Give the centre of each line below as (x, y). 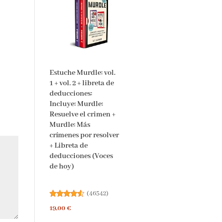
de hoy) (61, 166)
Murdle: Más (70, 125)
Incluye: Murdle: (76, 104)
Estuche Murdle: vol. (82, 73)
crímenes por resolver (84, 135)
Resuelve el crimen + (82, 114)
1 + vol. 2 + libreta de (82, 83)
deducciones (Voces (81, 156)
